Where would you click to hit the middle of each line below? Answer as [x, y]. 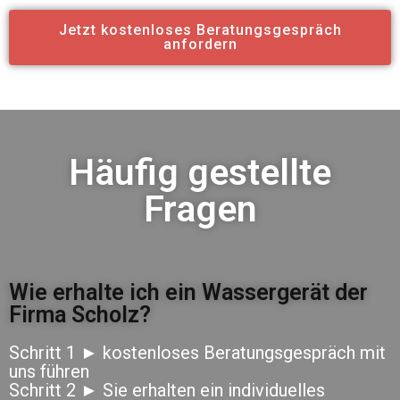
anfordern [200, 44]
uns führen [49, 371]
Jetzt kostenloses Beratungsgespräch [200, 29]
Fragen [200, 208]
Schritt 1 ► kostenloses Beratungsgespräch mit [197, 352]
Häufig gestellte [200, 172]
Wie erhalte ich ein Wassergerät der [188, 292]
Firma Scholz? [80, 314]
